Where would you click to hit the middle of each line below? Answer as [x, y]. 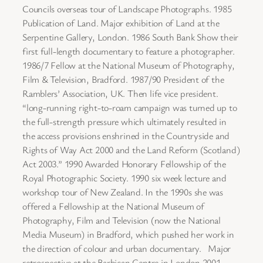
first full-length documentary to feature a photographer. [129, 51]
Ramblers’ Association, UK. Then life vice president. [120, 93]
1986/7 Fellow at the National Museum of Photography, [129, 65]
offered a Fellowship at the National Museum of [113, 206]
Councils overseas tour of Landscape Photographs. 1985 [127, 9]
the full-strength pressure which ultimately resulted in [124, 121]
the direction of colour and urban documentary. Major [127, 248]
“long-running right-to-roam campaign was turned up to [130, 107]
